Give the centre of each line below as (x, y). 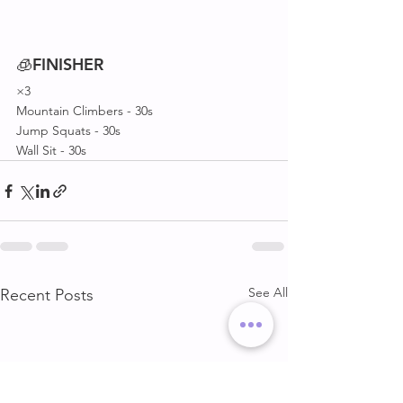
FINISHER (68, 64)
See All (268, 292)
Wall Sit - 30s (51, 150)
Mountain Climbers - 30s (85, 111)
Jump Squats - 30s (68, 130)
